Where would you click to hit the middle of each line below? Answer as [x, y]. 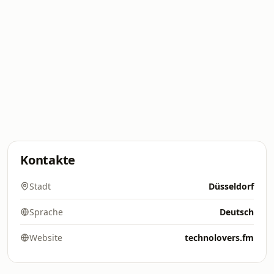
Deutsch [237, 212]
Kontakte [48, 160]
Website [46, 238]
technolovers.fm [219, 238]
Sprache [46, 212]
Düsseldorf [231, 186]
